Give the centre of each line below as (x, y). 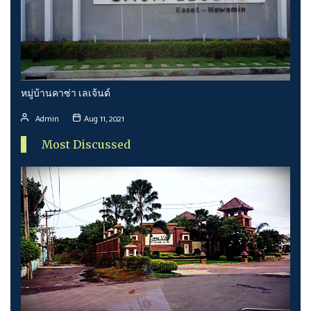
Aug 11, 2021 (104, 119)
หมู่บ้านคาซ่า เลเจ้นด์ (66, 93)
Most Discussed (86, 144)
